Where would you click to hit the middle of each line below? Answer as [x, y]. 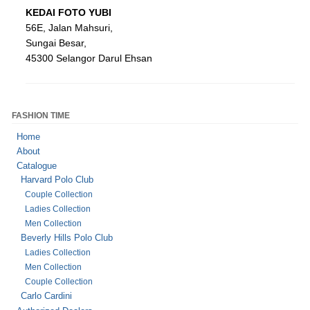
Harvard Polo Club [57, 180]
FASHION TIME [40, 116]
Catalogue [37, 165]
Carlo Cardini [47, 296]
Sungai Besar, [56, 43]
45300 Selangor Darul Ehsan [89, 58]
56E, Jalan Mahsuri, [69, 28]
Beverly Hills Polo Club [67, 238]
